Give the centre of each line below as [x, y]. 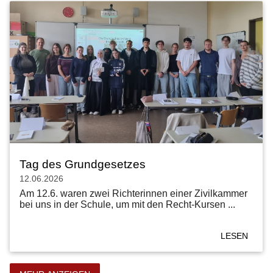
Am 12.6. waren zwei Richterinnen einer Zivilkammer [133, 193]
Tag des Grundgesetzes [83, 164]
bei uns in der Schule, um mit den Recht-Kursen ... [127, 204]
